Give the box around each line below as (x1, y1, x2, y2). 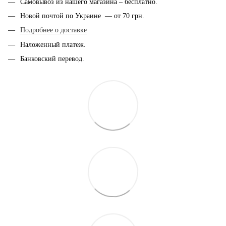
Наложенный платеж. (20, 40, 88, 48)
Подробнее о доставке (20, 26, 87, 34)
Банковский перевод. (20, 55, 84, 63)
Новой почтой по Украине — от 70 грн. (20, 12, 144, 20)
